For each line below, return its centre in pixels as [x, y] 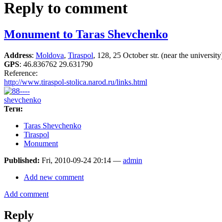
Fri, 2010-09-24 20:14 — [82, 161]
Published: [23, 161]
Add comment [26, 194]
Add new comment [54, 177]
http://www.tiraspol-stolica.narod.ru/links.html [76, 82]
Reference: [22, 73]
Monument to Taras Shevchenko [86, 34]
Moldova [50, 55]
